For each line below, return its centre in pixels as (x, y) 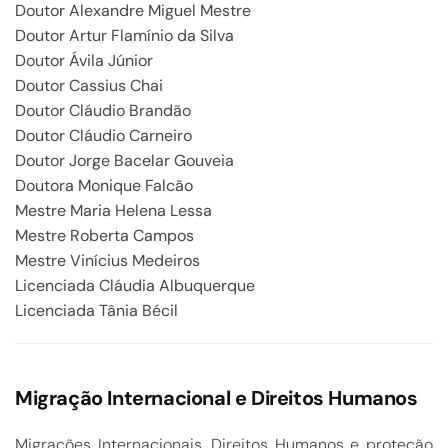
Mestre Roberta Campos (104, 235)
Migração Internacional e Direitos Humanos (216, 398)
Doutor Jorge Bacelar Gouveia (124, 160)
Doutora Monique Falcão (104, 185)
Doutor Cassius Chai (89, 85)
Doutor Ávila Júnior (84, 60)
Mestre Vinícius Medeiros (107, 260)
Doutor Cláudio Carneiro (103, 135)
